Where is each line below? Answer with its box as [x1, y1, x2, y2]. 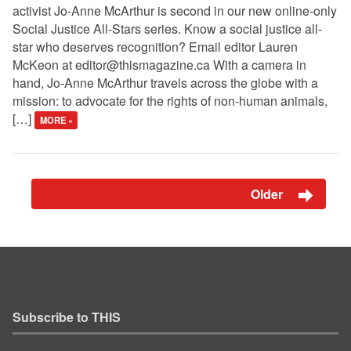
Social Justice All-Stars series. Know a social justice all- [13, 20, 322, 38]
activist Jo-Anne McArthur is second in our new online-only [13, 2, 337, 20]
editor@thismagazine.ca [75, 56, 210, 74]
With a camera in [210, 56, 306, 74]
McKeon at [13, 56, 75, 74]
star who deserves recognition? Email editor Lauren [13, 38, 298, 56]
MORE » [39, 114, 73, 127]
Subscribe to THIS [13, 307, 121, 326]
